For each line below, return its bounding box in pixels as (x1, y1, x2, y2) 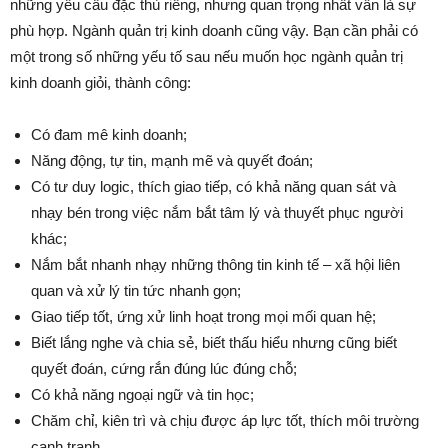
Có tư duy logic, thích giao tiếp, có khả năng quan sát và (31, 178, 396, 196)
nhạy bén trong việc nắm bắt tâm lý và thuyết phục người (31, 204, 403, 222)
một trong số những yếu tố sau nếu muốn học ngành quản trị (10, 48, 403, 66)
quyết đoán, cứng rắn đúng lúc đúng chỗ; (31, 360, 297, 378)
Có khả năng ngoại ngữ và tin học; (31, 386, 254, 404)
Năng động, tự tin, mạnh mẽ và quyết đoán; (31, 152, 313, 170)
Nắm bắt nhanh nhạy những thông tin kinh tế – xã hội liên (31, 256, 400, 274)
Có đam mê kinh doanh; (31, 126, 187, 144)
